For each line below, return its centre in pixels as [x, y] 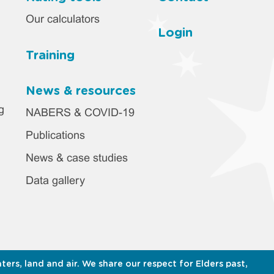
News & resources [81, 91]
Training [50, 55]
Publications [55, 136]
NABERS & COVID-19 [80, 113]
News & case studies [77, 158]
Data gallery [55, 181]
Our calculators [63, 20]
